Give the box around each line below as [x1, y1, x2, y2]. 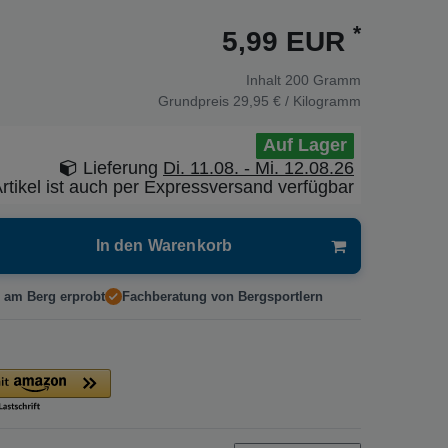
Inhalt [246, 71, 285, 88]
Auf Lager [263, 135, 347, 156]
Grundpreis [158, 92, 233, 109]
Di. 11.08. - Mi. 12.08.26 [163, 157, 354, 178]
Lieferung [78, 157, 163, 178]
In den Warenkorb [95, 236, 233, 254]
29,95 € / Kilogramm [233, 92, 361, 109]
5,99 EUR [222, 25, 353, 57]
